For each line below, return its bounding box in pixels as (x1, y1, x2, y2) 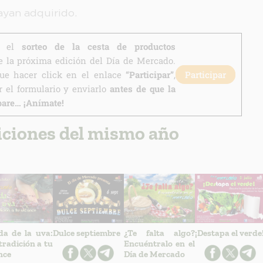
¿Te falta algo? (123, 228, 195, 239)
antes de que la (110, 83, 176, 95)
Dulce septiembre (52, 228, 120, 239)
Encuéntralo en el (123, 238, 195, 249)
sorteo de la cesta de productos (21, 41, 176, 53)
